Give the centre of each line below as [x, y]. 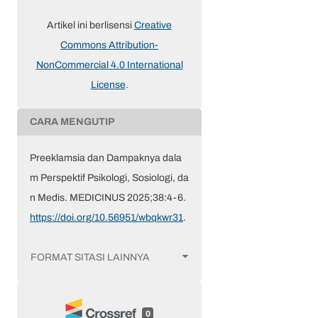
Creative [153, 26]
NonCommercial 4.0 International [109, 65]
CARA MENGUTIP [72, 122]
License [108, 85]
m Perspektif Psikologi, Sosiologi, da [109, 178]
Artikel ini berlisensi [91, 26]
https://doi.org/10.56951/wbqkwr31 [106, 218]
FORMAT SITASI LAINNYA [90, 257]
